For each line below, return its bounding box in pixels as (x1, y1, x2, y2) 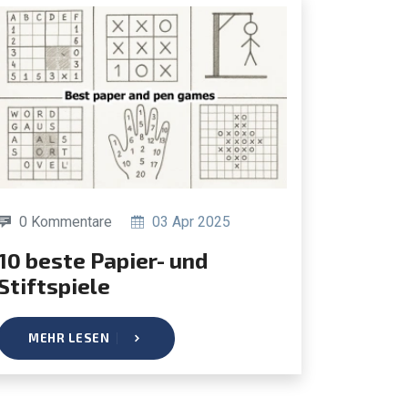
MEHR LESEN (28, 330, 109, 345)
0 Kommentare (19, 212, 112, 230)
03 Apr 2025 (148, 212, 230, 230)
